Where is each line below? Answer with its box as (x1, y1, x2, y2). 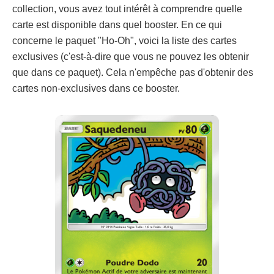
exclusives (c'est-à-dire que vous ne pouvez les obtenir (12, 51, 249, 62)
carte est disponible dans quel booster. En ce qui (12, 20, 222, 30)
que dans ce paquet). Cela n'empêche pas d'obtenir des (12, 67, 253, 78)
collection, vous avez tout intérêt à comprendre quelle (12, 4, 242, 14)
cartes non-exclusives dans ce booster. (12, 83, 180, 94)
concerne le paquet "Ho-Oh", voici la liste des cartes (12, 35, 237, 46)
